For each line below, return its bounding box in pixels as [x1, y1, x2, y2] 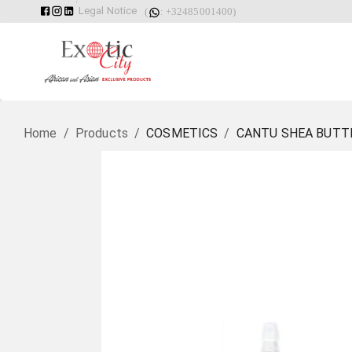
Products [75, 126, 128, 141]
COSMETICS [146, 126, 218, 141]
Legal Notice [79, 5, 137, 16]
